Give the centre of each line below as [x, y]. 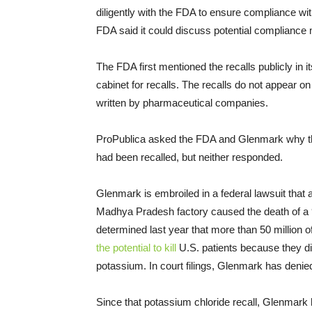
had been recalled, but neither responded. [189, 157]
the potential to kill [136, 248]
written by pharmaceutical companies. [182, 103]
